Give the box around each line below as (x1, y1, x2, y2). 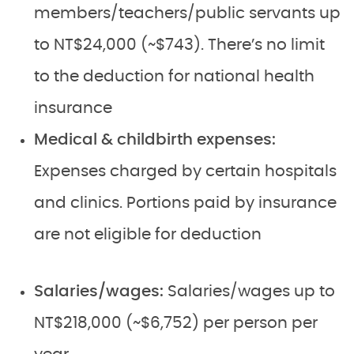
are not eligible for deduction (34, 227, 262, 243)
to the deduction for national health (34, 69, 314, 85)
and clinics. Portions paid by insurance (34, 195, 337, 211)
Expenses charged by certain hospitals (34, 164, 337, 179)
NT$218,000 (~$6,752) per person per (34, 315, 318, 331)
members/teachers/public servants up (34, 6, 341, 21)
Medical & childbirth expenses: (34, 132, 276, 148)
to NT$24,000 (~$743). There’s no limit (34, 37, 325, 53)
